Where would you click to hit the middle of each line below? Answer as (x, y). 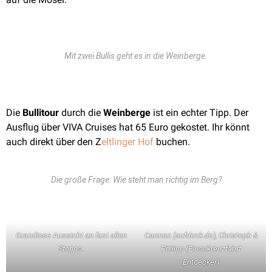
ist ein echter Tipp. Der (201, 113)
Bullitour (41, 113)
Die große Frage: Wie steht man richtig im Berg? (136, 180)
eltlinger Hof (129, 142)
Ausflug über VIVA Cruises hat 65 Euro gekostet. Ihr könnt (128, 127)
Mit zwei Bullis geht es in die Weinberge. (136, 56)
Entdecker (200, 262)
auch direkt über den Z (54, 142)
